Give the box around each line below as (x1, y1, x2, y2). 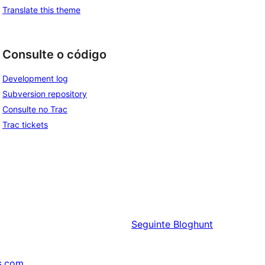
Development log (2, 73, 68, 84)
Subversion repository (2, 89, 87, 99)
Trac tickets (2, 119, 48, 130)
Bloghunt (173, 218, 213, 231)
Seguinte (131, 218, 170, 231)
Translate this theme (2, 4, 80, 15)
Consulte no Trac (2, 104, 67, 115)
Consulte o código (2, 47, 106, 62)
